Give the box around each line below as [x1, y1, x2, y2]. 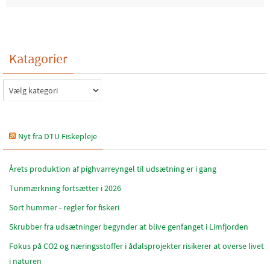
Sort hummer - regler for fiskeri [9, 202, 119, 213]
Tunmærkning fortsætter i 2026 [9, 183, 121, 193]
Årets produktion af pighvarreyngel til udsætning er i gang [9, 163, 216, 174]
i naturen [9, 256, 42, 266]
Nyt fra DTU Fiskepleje [18, 131, 97, 142]
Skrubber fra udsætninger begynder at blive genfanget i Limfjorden [9, 221, 248, 232]
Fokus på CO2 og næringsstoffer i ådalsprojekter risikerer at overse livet [9, 240, 264, 251]
